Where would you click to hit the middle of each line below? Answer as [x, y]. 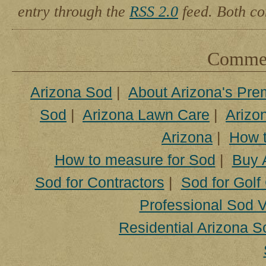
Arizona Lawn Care [146, 115]
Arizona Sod [71, 92]
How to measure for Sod [135, 160]
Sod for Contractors [99, 182]
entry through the [74, 11]
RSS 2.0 [154, 11]
